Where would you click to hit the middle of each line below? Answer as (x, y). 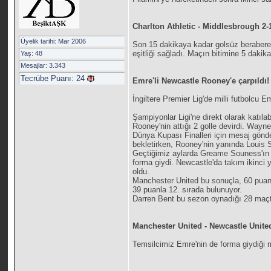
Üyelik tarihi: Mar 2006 (54, 41)
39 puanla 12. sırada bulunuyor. (188, 190)
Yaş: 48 (32, 53)
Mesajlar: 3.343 (43, 65)
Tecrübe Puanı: (49, 78)
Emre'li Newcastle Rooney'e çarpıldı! (201, 81)
